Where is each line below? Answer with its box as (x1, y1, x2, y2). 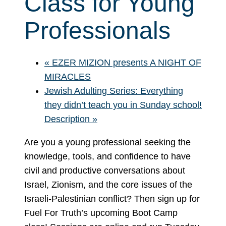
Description (44, 114, 92, 124)
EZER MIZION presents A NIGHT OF (49, 57, 201, 68)
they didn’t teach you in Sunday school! (44, 99, 202, 110)
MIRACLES (44, 71, 91, 82)
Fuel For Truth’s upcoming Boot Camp (24, 207, 178, 218)
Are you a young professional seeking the (24, 137, 191, 147)
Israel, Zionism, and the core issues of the (24, 179, 192, 190)
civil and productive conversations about (24, 165, 185, 176)
